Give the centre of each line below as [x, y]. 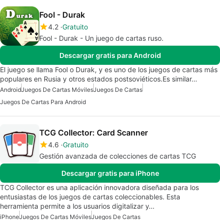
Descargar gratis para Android [110, 55]
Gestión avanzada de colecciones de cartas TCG [118, 156]
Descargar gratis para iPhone [110, 173]
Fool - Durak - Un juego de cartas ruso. [101, 38]
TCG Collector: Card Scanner [94, 133]
